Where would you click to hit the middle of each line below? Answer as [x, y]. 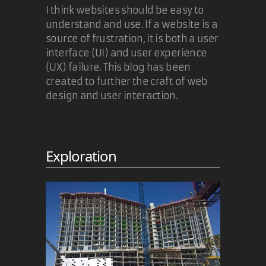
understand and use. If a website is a [132, 24]
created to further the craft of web [127, 81]
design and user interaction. [112, 96]
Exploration [81, 156]
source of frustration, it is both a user [132, 39]
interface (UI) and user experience [126, 53]
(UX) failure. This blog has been [118, 67]
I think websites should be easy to [125, 10]
